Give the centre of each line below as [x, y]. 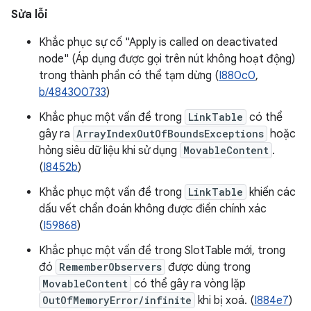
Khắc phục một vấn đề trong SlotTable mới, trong [162, 251]
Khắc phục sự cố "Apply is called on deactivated [158, 42]
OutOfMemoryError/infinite [117, 300]
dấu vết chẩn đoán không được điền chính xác [153, 209]
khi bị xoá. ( [225, 301]
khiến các [271, 192]
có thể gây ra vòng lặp [188, 284]
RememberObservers [110, 267]
